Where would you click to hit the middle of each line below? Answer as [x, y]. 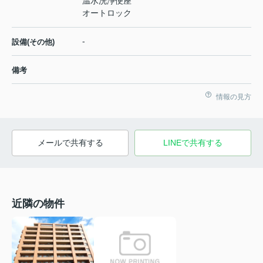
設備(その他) [33, 42]
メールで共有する [70, 142]
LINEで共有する [193, 142]
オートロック [107, 13]
